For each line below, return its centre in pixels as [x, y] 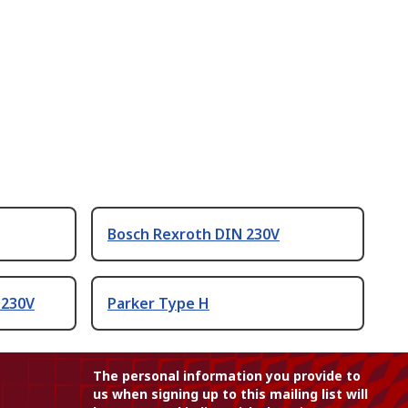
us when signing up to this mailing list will [230, 394]
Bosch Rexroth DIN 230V [194, 235]
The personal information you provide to [227, 376]
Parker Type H [158, 304]
